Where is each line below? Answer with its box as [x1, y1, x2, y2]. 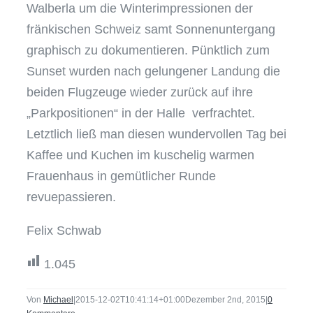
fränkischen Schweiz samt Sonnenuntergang [27, 22, 275, 36]
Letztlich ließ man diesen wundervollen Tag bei [27, 126, 286, 141]
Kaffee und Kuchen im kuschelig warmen [27, 147, 254, 162]
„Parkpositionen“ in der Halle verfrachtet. [27, 105, 255, 120]
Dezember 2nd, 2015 [185, 294, 265, 305]
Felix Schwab [27, 223, 101, 238]
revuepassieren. [27, 189, 116, 204]
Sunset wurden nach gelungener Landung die [27, 64, 280, 78]
